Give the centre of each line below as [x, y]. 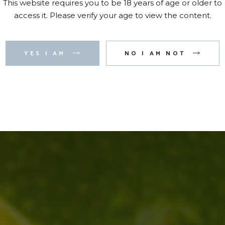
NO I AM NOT [157, 53]
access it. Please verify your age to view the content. [113, 15]
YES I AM [46, 53]
